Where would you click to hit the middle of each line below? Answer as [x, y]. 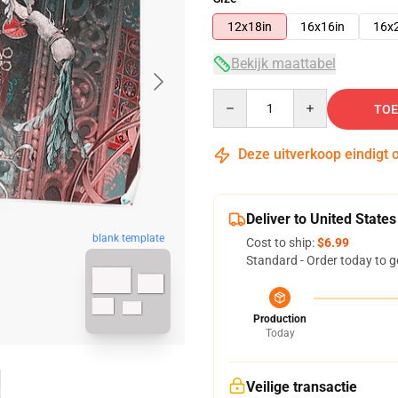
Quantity [237, 97]
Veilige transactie [302, 387]
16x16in [322, 27]
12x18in [250, 27]
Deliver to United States [321, 219]
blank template [128, 239]
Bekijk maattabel [283, 64]
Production [280, 319]
